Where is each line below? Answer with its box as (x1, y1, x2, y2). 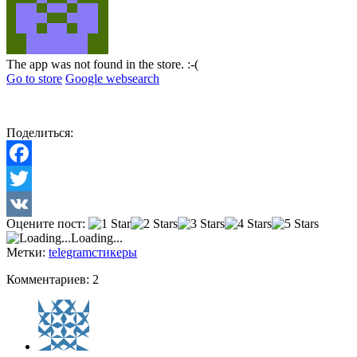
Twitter (6, 197, 42, 211)
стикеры (92, 245, 137, 260)
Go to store (6, 72, 62, 86)
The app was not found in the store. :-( (6, 57, 198, 72)
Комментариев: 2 (6, 273, 99, 287)
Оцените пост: (6, 217, 88, 231)
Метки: (6, 245, 49, 260)
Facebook (6, 171, 56, 186)
